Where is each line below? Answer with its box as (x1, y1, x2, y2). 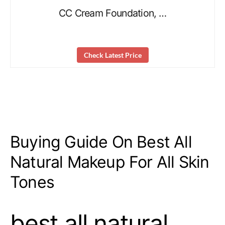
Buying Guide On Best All (10, 132, 192, 152)
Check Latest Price (83, 50, 142, 59)
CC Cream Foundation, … (58, 7, 167, 20)
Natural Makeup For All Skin (10, 152, 209, 172)
